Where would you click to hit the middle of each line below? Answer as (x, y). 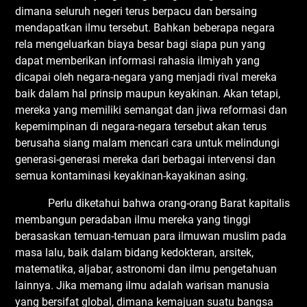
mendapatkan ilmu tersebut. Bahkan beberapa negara (145, 27)
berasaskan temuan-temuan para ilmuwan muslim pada (151, 236)
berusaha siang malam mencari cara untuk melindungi (148, 143)
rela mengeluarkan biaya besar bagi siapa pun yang (140, 44)
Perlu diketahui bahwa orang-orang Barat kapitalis (153, 203)
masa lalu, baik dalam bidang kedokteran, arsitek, (135, 252)
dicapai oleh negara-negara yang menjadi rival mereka (146, 77)
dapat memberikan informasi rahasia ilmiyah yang (138, 60)
